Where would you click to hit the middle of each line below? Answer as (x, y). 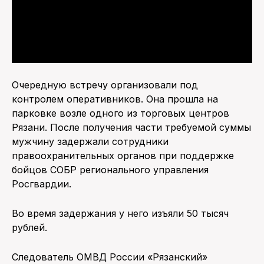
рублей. (29, 228)
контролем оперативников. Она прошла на (115, 99)
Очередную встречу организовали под (105, 85)
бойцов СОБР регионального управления (110, 170)
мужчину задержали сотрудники (90, 142)
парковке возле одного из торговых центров (121, 113)
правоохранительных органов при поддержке (123, 156)
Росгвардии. (42, 184)
